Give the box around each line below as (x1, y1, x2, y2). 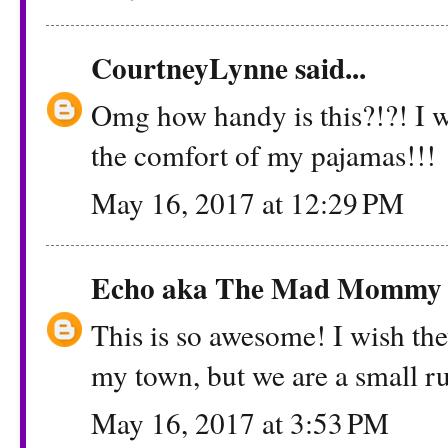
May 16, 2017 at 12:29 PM (91, 182, 404, 222)
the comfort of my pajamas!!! (91, 135, 436, 175)
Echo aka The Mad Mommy (91, 265, 442, 309)
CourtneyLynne (91, 46, 288, 90)
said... (288, 46, 366, 90)
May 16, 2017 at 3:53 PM (91, 402, 389, 442)
